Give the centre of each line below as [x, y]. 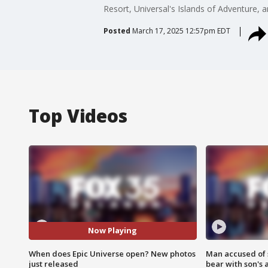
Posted [117, 31]
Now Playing [113, 231]
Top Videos [78, 115]
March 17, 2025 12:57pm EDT [181, 31]
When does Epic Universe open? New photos [112, 253]
